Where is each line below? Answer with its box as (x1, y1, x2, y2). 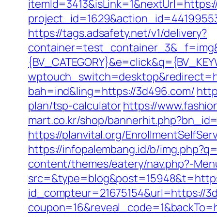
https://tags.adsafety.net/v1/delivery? (28, 26, 207, 40)
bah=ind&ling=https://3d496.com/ (28, 84, 195, 98)
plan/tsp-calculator (28, 98, 122, 113)
